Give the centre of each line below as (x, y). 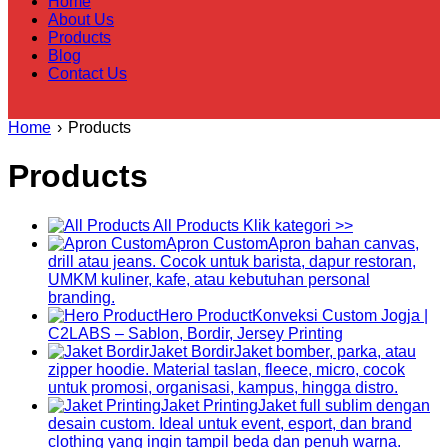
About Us (81, 19)
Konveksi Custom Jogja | (340, 315)
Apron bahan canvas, (343, 243)
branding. (81, 297)
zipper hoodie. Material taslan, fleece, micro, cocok (226, 369)
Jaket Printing (209, 405)
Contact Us (87, 73)
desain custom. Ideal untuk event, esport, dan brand (230, 423)
